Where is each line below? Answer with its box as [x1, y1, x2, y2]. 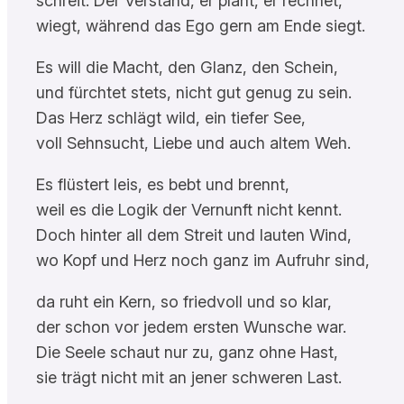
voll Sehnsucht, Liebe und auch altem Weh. [36, 133, 351, 152]
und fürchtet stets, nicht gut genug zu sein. [36, 82, 352, 102]
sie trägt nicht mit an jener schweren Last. [36, 367, 342, 387]
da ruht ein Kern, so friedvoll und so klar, [36, 291, 332, 311]
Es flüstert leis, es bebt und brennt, [36, 174, 289, 194]
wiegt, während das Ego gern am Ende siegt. [36, 15, 365, 35]
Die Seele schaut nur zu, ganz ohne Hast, [36, 342, 338, 362]
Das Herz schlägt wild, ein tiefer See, [36, 107, 306, 127]
